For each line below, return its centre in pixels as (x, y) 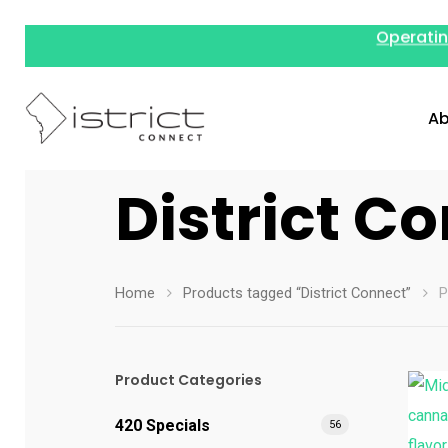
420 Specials (162, 425)
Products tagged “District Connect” (297, 293)
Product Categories (188, 380)
